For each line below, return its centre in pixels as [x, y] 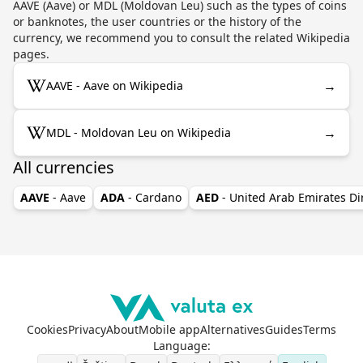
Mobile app [169, 329]
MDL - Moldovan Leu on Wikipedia [139, 132]
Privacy [87, 329]
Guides [284, 329]
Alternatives [233, 329]
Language [180, 345]
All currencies [64, 167]
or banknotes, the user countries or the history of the [157, 21]
